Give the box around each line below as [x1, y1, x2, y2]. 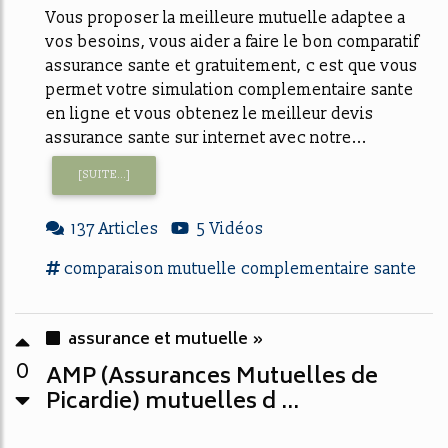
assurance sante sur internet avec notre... [46, 128, 367, 149]
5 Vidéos [197, 218, 264, 239]
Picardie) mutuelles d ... [46, 383, 299, 422]
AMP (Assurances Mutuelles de [46, 358, 378, 397]
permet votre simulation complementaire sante [46, 80, 414, 101]
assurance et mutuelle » [68, 325, 264, 354]
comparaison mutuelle [64, 258, 241, 279]
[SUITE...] [77, 168, 131, 182]
